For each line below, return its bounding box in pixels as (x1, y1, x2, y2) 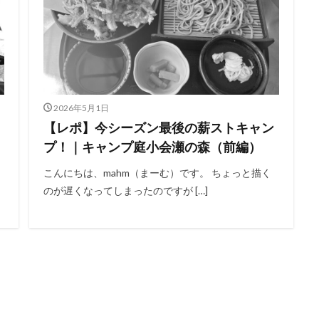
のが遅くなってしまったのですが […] (43, 184, 208, 197)
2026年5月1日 (53, 102, 109, 113)
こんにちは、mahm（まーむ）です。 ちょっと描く (43, 166, 271, 179)
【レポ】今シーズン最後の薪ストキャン (43, 119, 274, 135)
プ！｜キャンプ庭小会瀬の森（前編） (43, 138, 261, 155)
